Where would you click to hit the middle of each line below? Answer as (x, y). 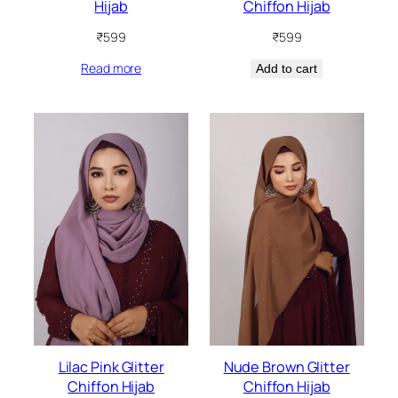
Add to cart (287, 68)
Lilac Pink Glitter (111, 367)
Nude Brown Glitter (287, 367)
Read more (111, 68)
